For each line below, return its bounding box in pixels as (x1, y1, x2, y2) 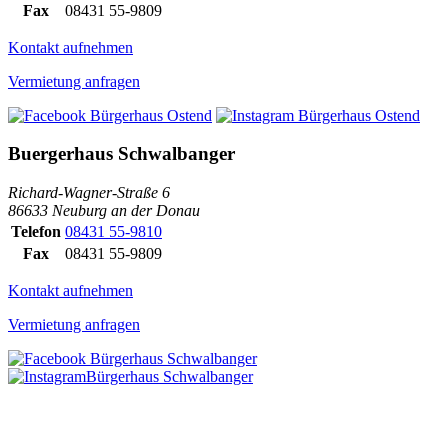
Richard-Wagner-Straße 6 (8, 184, 170, 201)
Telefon (11, 223, 61, 240)
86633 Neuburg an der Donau (8, 202, 200, 219)
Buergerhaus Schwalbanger (8, 143, 235, 165)
